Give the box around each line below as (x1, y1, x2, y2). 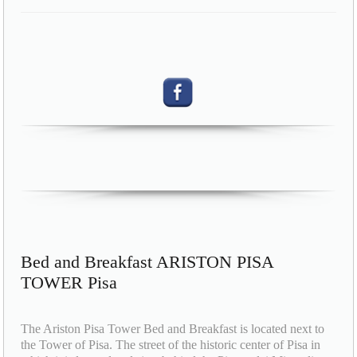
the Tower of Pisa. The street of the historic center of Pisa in (21, 337, 321, 351)
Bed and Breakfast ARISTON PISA (21, 251, 274, 272)
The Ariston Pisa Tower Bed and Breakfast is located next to (21, 321, 325, 335)
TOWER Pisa (21, 272, 118, 292)
